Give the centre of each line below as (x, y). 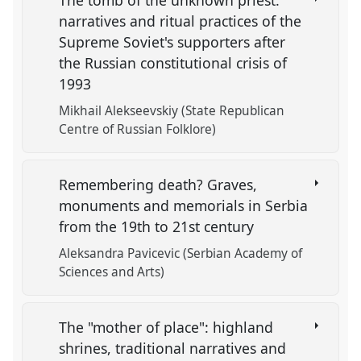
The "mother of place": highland (166, 327)
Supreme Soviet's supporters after (172, 42)
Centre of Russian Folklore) (138, 130)
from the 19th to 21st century (159, 226)
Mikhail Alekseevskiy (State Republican (172, 111)
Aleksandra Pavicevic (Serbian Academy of (181, 254)
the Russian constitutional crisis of (173, 63)
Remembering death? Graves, (158, 184)
